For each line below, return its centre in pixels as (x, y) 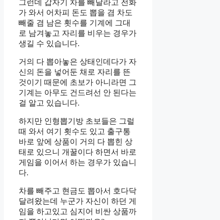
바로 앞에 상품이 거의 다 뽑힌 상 (76, 142)
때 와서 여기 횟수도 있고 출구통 (75, 132)
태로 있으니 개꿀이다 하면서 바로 (78, 152)
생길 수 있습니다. (49, 44)
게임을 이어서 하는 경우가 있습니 (78, 163)
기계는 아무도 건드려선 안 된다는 (78, 93)
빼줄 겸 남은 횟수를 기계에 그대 (75, 23)
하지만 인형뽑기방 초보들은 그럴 (77, 121)
